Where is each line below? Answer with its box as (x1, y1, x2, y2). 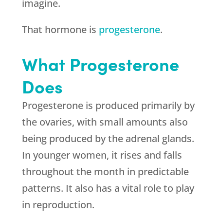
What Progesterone (21, 52, 179, 75)
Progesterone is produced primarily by (21, 99, 195, 112)
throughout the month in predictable (21, 165, 189, 178)
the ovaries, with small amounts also (21, 115, 188, 128)
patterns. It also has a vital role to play (21, 182, 194, 195)
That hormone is (21, 23, 99, 36)
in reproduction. (21, 198, 94, 211)
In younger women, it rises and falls (21, 148, 182, 162)
